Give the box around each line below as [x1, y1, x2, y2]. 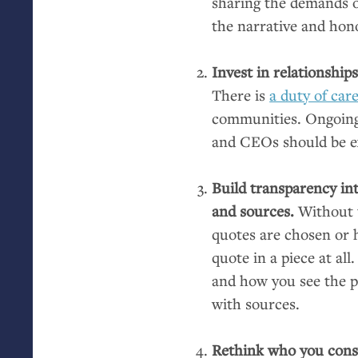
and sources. [212, 201, 299, 221]
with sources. [212, 293, 300, 314]
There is [212, 85, 270, 105]
